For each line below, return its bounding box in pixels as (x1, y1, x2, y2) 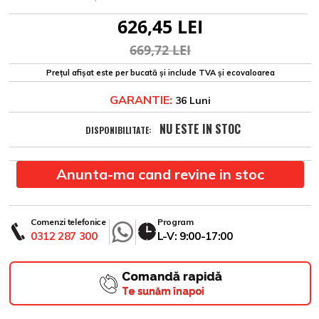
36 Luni (172, 94, 211, 108)
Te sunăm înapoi (121, 286, 204, 298)
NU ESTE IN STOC (159, 120, 241, 138)
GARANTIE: (110, 93, 172, 108)
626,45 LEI (117, 14, 203, 39)
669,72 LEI (130, 41, 191, 59)
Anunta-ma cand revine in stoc (56, 165, 264, 184)
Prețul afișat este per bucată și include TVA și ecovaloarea (46, 68, 275, 78)
